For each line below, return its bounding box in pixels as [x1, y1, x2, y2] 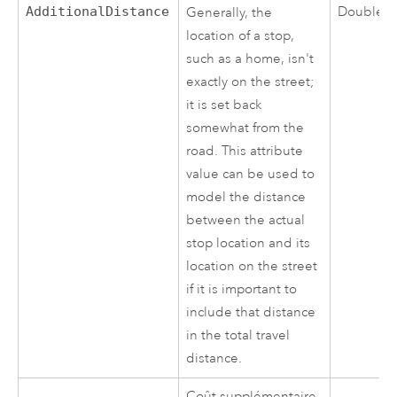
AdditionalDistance [26, 3, 170, 19]
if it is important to [186, 280, 298, 298]
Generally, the [186, 4, 273, 21]
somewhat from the [186, 119, 305, 136]
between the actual [186, 211, 306, 229]
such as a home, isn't [186, 50, 315, 67]
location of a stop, [186, 27, 295, 44]
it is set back [186, 96, 262, 113]
